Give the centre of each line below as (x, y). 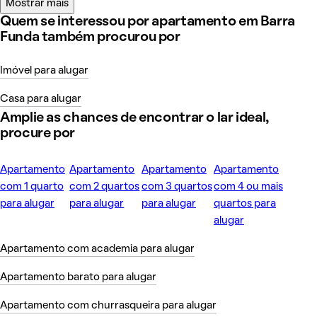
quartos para (244, 203)
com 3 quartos (177, 186)
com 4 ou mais (248, 186)
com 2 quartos (105, 186)
